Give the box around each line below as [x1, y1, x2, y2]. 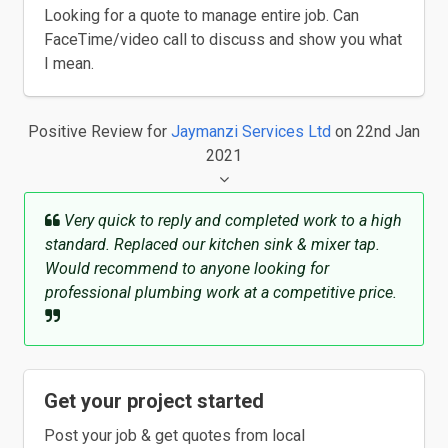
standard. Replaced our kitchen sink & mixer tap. [45, 235, 380, 254]
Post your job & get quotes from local [44, 426, 305, 445]
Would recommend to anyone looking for [45, 259, 329, 278]
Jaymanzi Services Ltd [171, 122, 331, 141]
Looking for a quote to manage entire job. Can [44, 6, 359, 25]
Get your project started [44, 389, 264, 413]
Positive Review [28, 122, 143, 141]
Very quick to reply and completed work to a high [60, 211, 402, 230]
